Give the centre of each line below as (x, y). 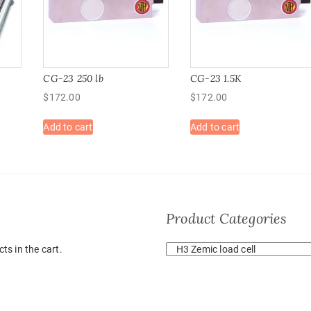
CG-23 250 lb (73, 79)
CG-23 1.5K (216, 79)
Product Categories (227, 219)
